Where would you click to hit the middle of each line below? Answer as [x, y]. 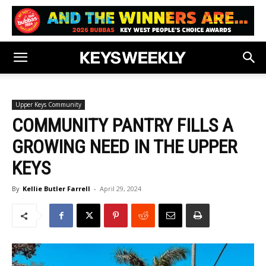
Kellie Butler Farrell [56, 189]
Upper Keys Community [48, 104]
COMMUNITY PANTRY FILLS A [123, 125]
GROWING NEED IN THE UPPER [124, 147]
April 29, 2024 [121, 189]
